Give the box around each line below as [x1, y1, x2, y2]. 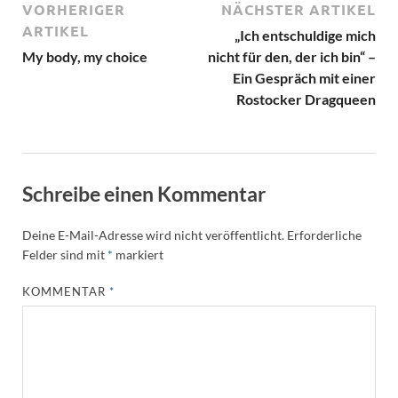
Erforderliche [287, 227, 362, 243]
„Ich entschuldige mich [235, 26, 376, 44]
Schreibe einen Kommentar [22, 180, 266, 206]
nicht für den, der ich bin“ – [208, 47, 376, 65]
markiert [113, 246, 163, 262]
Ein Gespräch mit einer [233, 68, 376, 86]
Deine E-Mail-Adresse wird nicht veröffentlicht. [22, 227, 284, 243]
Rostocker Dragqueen [236, 90, 376, 107]
